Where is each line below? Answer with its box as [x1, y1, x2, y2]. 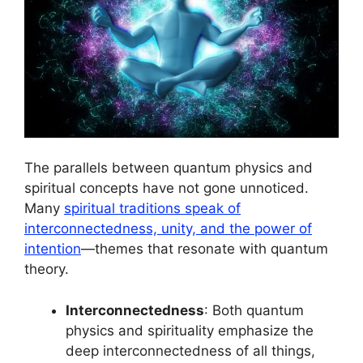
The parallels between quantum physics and [24, 160, 313, 177]
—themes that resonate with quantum [81, 241, 328, 258]
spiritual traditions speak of [64, 200, 241, 217]
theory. [24, 261, 69, 278]
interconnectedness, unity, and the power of [24, 220, 312, 237]
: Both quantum [204, 301, 304, 318]
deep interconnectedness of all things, [66, 342, 315, 359]
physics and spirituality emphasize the [66, 322, 314, 339]
